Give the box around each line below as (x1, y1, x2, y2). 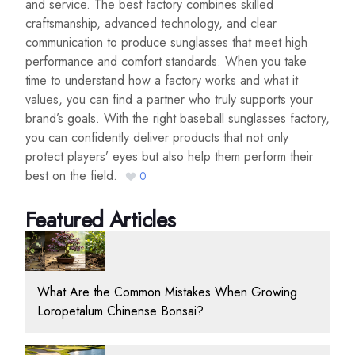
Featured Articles (25, 204, 176, 237)
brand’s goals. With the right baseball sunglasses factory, (25, 109, 330, 128)
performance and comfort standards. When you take (25, 52, 307, 71)
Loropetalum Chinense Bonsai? (37, 301, 204, 320)
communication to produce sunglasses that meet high (25, 33, 307, 52)
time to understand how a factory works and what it (25, 71, 298, 90)
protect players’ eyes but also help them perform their (25, 147, 313, 166)
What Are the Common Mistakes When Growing (37, 282, 297, 301)
